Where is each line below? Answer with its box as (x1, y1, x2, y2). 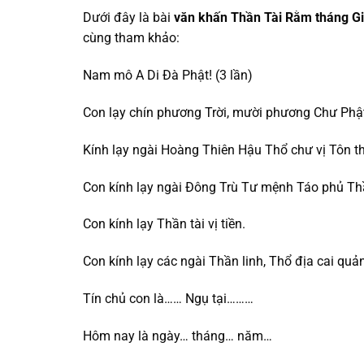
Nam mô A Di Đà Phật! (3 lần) (83, 67, 253, 84)
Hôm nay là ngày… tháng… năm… (83, 327, 272, 344)
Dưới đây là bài (83, 10, 175, 26)
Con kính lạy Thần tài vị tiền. (83, 216, 245, 232)
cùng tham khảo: (83, 30, 180, 46)
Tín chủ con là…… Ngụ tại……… (83, 291, 253, 307)
